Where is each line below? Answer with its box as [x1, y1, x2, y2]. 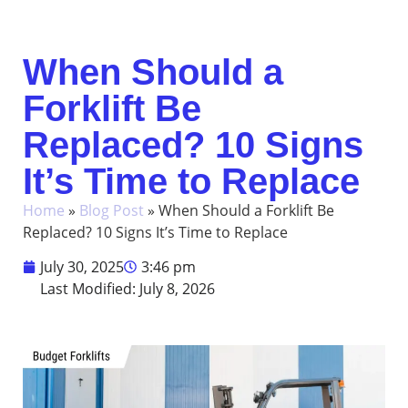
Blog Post [79, 200, 144, 220]
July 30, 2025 [40, 257, 124, 278]
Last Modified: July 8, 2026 [40, 279, 215, 300]
